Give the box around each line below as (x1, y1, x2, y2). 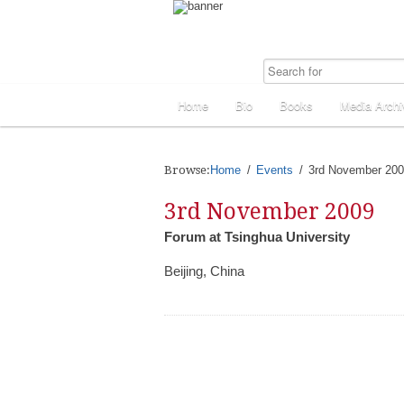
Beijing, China (164, 263, 244, 279)
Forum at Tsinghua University (164, 229, 350, 244)
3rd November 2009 (164, 198, 375, 225)
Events (256, 163, 293, 177)
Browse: (164, 163, 210, 177)
